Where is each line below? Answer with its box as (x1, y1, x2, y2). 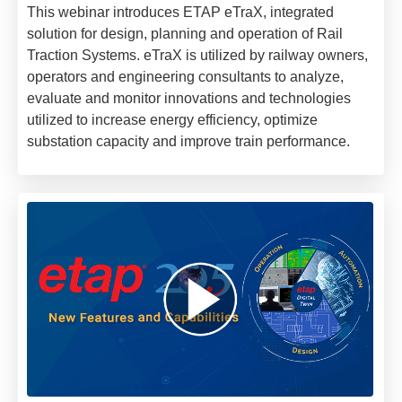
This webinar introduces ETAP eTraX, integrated (27, 4, 334, 21)
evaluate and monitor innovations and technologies (27, 91, 351, 107)
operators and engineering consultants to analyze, (27, 69, 344, 85)
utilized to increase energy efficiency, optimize (27, 112, 318, 128)
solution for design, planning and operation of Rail (27, 26, 343, 42)
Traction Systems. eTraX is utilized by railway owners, (27, 48, 368, 64)
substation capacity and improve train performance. (27, 134, 350, 150)
